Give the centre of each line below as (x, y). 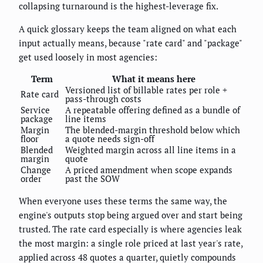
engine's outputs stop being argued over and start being (131, 215)
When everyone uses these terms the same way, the (123, 200)
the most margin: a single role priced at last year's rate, (131, 243)
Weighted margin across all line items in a (151, 149)
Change (36, 169)
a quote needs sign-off (110, 138)
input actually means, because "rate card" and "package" (130, 43)
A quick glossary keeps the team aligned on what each (128, 28)
